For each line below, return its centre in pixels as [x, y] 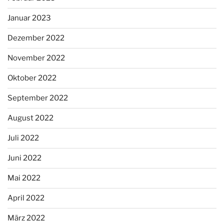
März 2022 [26, 218]
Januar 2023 [29, 18]
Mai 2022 [24, 178]
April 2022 [26, 198]
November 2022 [36, 58]
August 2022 [30, 118]
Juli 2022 [23, 138]
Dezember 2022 [36, 38]
